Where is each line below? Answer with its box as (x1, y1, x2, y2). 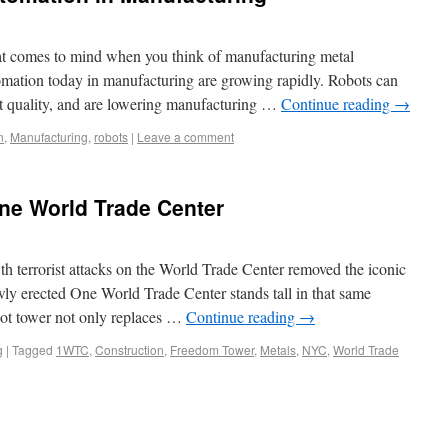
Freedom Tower (170, 341, 254, 358)
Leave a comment (137, 128, 234, 145)
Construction (95, 341, 164, 358)
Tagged (12, 341, 53, 358)
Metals (260, 341, 296, 358)
